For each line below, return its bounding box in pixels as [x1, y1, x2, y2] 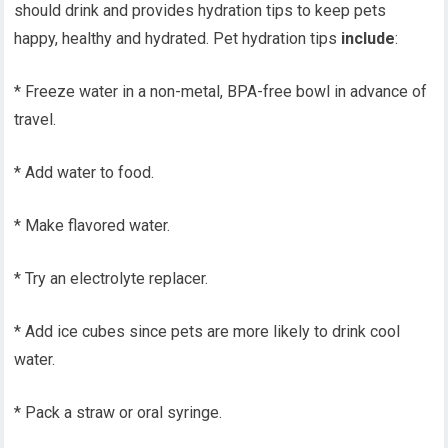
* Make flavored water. [14, 216, 171, 235]
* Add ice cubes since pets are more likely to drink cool [14, 322, 401, 341]
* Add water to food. [14, 163, 155, 182]
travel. [14, 110, 57, 129]
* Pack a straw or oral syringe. [14, 403, 223, 422]
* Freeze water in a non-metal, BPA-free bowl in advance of [14, 82, 428, 101]
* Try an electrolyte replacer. [14, 269, 209, 288]
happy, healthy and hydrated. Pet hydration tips [14, 29, 342, 48]
